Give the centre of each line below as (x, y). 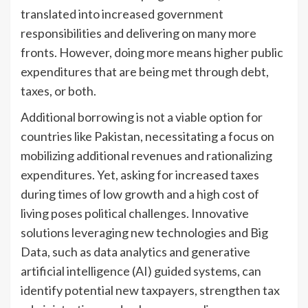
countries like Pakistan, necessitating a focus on (147, 136)
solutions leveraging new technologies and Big (144, 232)
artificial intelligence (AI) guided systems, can (141, 271)
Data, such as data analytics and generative (135, 251)
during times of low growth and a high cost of (140, 194)
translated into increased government (122, 13)
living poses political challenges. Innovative (135, 213)
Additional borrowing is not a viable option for (142, 117)
